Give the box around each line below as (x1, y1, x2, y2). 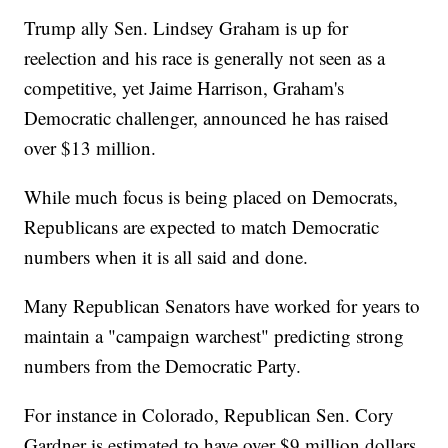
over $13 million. (24, 135, 157, 161)
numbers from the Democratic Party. (24, 353, 302, 379)
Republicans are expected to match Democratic (24, 214, 380, 240)
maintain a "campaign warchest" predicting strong (24, 323, 405, 349)
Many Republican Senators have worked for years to (24, 293, 421, 319)
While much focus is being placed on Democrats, (24, 184, 399, 210)
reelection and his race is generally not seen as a (24, 45, 386, 71)
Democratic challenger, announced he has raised (24, 105, 390, 131)
